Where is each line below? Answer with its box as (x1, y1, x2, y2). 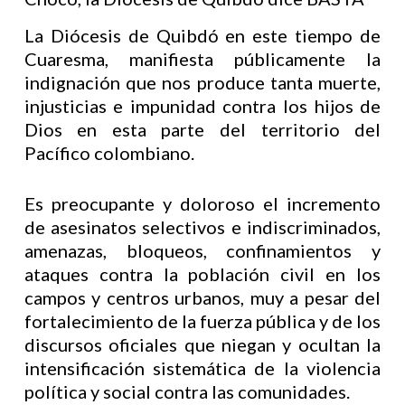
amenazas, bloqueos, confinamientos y (24, 240, 381, 261)
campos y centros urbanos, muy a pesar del (24, 287, 381, 308)
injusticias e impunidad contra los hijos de (24, 95, 381, 117)
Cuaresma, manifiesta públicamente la (24, 48, 381, 70)
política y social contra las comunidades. (24, 381, 350, 402)
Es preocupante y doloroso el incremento (24, 193, 381, 214)
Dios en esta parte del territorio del (24, 118, 381, 140)
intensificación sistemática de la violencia (24, 357, 381, 379)
